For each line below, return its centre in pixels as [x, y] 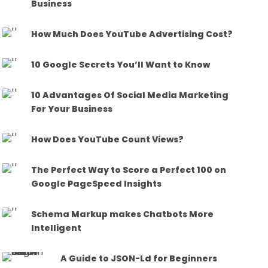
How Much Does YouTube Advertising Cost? [132, 34]
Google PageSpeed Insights [97, 183]
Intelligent [57, 228]
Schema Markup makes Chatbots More [123, 214]
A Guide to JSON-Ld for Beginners [139, 258]
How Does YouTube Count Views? [108, 139]
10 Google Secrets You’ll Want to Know [121, 64]
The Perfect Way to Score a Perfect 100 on [129, 170]
